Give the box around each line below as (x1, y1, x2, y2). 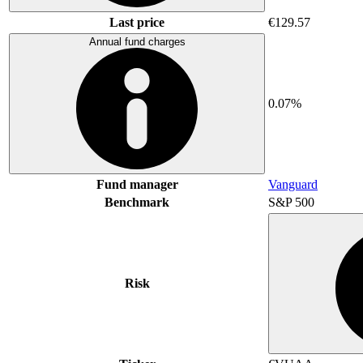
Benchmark (105, 194, 169, 209)
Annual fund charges (88, 35, 186, 48)
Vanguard (268, 177, 318, 191)
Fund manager (96, 177, 178, 191)
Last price (109, 15, 164, 29)
